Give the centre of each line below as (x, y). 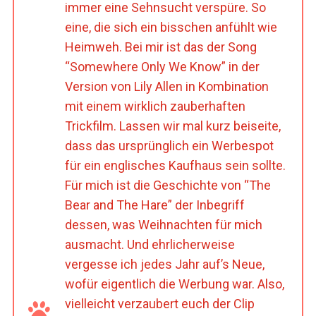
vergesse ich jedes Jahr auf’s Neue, (164, 264)
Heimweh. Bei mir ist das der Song (160, 47)
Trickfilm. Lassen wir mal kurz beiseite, (172, 126)
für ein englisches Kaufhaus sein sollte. (175, 165)
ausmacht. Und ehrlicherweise (150, 244)
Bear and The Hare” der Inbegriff (154, 205)
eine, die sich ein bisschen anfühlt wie (171, 27)
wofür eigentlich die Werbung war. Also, (174, 284)
